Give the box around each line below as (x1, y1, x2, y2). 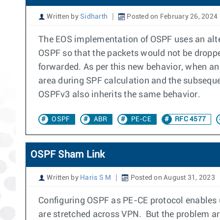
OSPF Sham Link (30, 150, 105, 160)
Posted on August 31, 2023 (129, 174, 215, 181)
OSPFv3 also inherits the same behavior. (38, 90, 200, 99)
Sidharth (80, 13, 108, 20)
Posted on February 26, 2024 (125, 13, 218, 20)
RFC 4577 (173, 116, 206, 123)
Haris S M (80, 174, 111, 181)
